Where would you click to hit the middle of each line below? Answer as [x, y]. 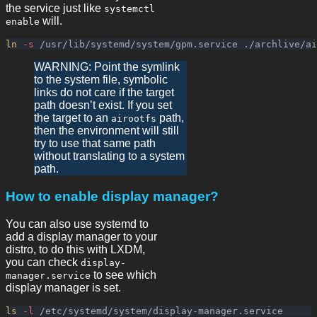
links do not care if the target [104, 93]
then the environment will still [106, 131]
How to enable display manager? [112, 196]
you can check [43, 262]
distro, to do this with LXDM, [75, 249]
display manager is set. [63, 287]
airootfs [134, 119]
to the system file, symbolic [101, 80]
